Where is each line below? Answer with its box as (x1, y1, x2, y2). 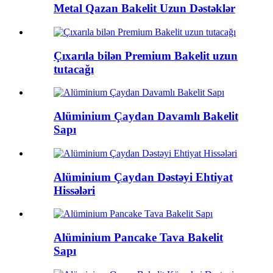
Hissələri (54, 183, 95, 197)
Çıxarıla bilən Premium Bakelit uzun (54, 49, 238, 62)
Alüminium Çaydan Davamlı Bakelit (54, 110, 238, 123)
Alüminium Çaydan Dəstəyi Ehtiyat (54, 170, 233, 183)
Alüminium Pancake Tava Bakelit (54, 230, 223, 244)
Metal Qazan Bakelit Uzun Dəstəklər (54, 2, 235, 15)
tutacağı (54, 62, 94, 76)
